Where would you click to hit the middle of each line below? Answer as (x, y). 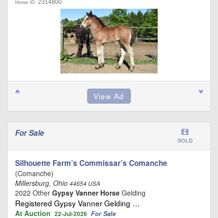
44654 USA (85, 183)
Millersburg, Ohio (42, 183)
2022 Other (34, 192)
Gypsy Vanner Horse (86, 192)
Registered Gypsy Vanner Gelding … (77, 203)
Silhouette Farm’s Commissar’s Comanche (91, 163)
